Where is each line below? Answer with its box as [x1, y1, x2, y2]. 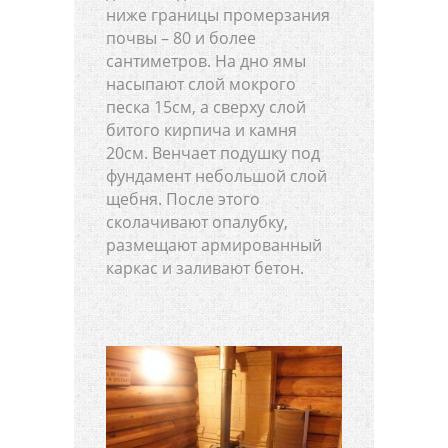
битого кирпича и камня [106, 118, 297, 141]
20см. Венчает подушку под [106, 141, 320, 164]
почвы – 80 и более [106, 26, 256, 49]
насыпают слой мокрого [106, 72, 296, 95]
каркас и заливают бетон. [106, 256, 304, 279]
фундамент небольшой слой [106, 164, 327, 187]
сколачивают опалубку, [106, 210, 288, 233]
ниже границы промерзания [106, 3, 330, 26]
